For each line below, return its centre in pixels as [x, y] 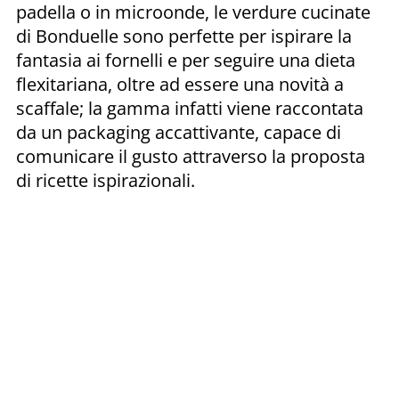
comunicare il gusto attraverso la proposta [191, 156]
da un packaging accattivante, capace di [179, 132]
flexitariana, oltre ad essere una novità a [180, 84]
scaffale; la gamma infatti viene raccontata [190, 108]
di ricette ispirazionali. [106, 180]
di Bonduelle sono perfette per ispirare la [184, 36]
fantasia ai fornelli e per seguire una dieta [186, 60]
